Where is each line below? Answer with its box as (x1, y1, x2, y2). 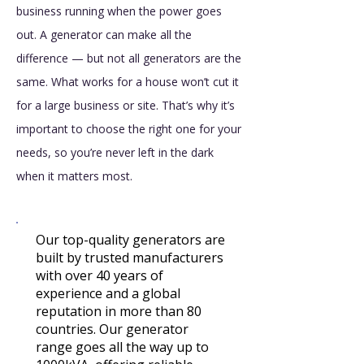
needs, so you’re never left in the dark (16, 145, 214, 160)
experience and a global (36, 284, 180, 302)
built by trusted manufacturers (36, 249, 223, 266)
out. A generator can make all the (16, 27, 192, 42)
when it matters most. (16, 168, 132, 184)
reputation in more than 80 (36, 302, 201, 320)
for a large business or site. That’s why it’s (16, 97, 235, 113)
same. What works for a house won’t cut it (16, 74, 239, 89)
